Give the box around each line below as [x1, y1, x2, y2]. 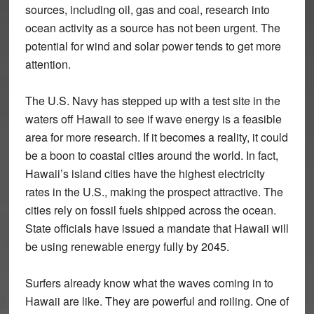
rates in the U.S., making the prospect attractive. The [25, 184, 283, 200]
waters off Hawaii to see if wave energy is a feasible [25, 111, 282, 127]
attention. [25, 56, 71, 72]
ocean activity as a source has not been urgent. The [25, 20, 280, 36]
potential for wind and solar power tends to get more [25, 38, 281, 54]
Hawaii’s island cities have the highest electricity [25, 165, 265, 182]
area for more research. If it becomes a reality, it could [25, 129, 288, 145]
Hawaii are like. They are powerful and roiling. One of [25, 293, 289, 309]
